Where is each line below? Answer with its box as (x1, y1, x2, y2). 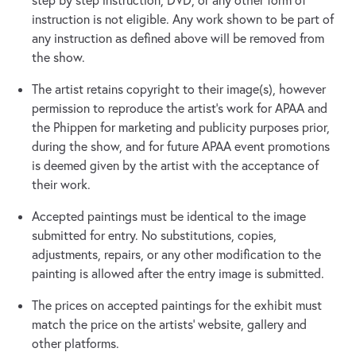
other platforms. (32, 335, 119, 352)
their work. (32, 176, 91, 193)
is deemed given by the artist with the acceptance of (32, 157, 319, 174)
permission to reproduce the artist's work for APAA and (32, 100, 327, 117)
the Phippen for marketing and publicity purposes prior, (32, 119, 330, 136)
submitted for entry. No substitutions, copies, (32, 227, 277, 244)
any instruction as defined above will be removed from (32, 30, 324, 47)
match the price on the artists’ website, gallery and (32, 316, 307, 333)
